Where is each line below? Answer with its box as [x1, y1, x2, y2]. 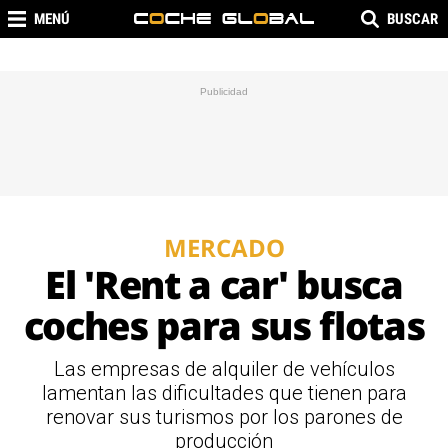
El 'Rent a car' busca [45, 258, 403, 310]
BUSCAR [387, 10, 438, 28]
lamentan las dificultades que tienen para [41, 381, 407, 405]
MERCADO [163, 231, 285, 264]
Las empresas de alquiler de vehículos [53, 357, 395, 381]
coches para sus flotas [23, 299, 425, 351]
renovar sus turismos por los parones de [45, 405, 403, 429]
